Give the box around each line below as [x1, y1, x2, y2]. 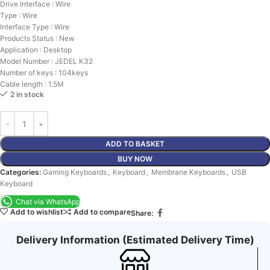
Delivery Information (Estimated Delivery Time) [16, 234, 254, 246]
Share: [130, 209, 153, 218]
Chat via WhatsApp [16, 197, 80, 207]
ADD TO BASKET [105, 139, 165, 149]
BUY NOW [118, 154, 152, 164]
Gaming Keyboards [43, 168, 107, 177]
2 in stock [10, 90, 44, 99]
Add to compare [73, 207, 131, 216]
